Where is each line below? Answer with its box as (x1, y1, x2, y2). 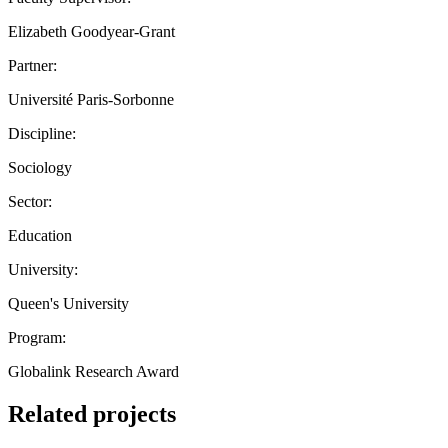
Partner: (8, 56, 57, 74)
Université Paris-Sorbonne (8, 90, 178, 108)
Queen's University (8, 294, 129, 312)
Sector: (8, 192, 52, 210)
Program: (8, 328, 66, 346)
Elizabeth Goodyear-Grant (8, 22, 175, 40)
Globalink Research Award (8, 362, 179, 380)
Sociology (8, 158, 72, 176)
